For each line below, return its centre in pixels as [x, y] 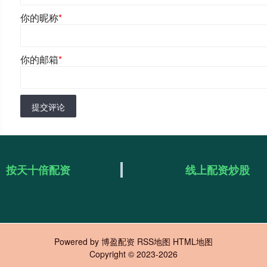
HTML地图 [193, 241]
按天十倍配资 [38, 170]
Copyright [109, 254]
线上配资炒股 [217, 170]
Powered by [78, 241]
